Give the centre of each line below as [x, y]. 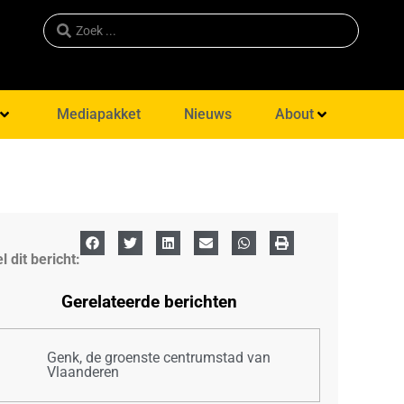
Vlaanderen [83, 372]
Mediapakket [98, 114]
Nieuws [207, 114]
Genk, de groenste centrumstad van [159, 357]
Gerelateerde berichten [150, 301]
